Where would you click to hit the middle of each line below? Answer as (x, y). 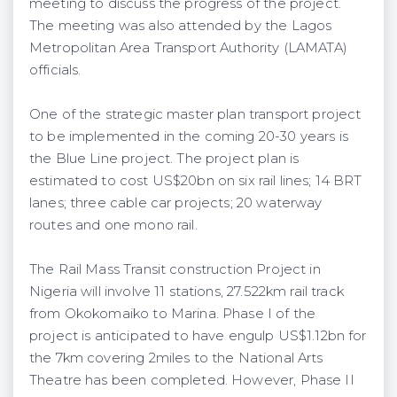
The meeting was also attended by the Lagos (181, 25)
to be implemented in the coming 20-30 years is (189, 136)
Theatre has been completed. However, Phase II (192, 380)
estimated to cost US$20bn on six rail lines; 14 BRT (196, 180)
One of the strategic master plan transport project (195, 114)
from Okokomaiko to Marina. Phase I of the (173, 313)
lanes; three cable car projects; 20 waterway (176, 202)
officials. (55, 70)
